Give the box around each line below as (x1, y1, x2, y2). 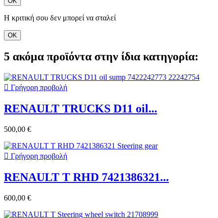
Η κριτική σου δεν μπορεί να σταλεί (4, 14, 116, 22)
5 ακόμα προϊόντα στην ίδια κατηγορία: (4, 50, 199, 63)
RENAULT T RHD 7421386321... (4, 170, 169, 183)
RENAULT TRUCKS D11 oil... (4, 102, 157, 115)
